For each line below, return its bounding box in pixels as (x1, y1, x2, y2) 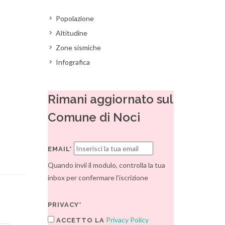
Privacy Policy (106, 215, 149, 224)
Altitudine (56, 29, 88, 37)
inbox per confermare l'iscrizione (48, 173, 149, 182)
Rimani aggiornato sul (48, 92, 173, 106)
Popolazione (56, 14, 94, 23)
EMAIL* (48, 145, 73, 153)
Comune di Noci (48, 110, 141, 125)
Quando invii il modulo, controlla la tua (48, 161, 166, 169)
